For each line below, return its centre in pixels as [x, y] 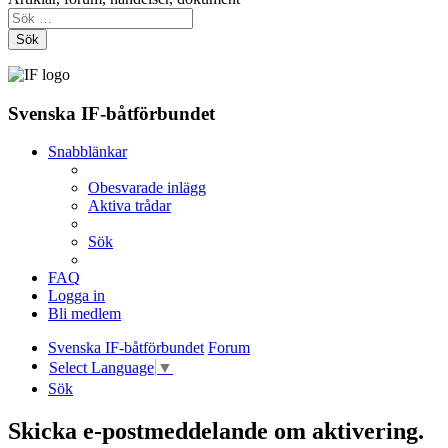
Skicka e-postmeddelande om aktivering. [216, 431]
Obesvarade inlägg [147, 188]
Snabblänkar [87, 152]
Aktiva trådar [129, 206]
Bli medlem [84, 314]
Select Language [101, 367]
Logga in [76, 296]
